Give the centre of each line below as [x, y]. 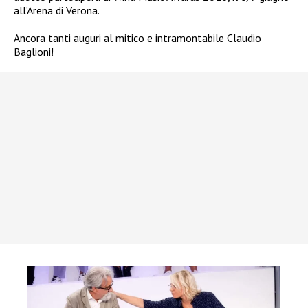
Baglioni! [34, 51]
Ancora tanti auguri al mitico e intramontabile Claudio [137, 37]
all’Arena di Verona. [57, 10]
